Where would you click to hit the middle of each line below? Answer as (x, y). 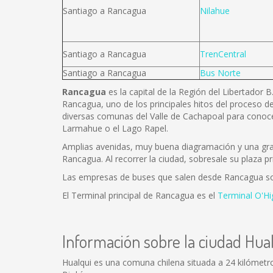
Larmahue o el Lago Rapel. (115, 128)
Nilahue (215, 11)
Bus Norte (220, 73)
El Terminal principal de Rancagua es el (140, 195)
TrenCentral (223, 54)
